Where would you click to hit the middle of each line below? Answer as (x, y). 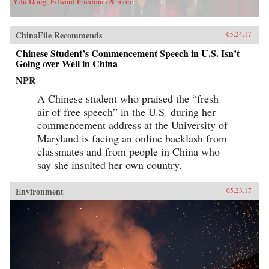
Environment (40, 191)
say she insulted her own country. (110, 164)
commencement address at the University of (132, 125)
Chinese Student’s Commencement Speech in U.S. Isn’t (128, 53)
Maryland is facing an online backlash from (132, 138)
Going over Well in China (67, 63)
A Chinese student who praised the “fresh (128, 98)
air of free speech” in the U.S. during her (126, 111)
